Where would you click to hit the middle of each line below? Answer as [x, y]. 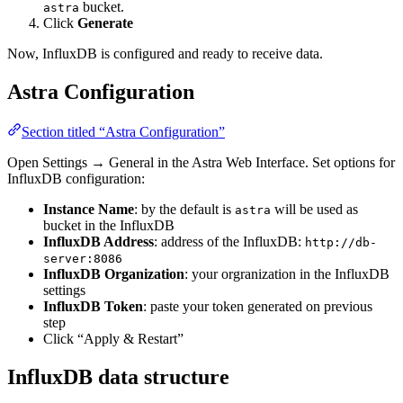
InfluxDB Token [93, 307]
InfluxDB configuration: [76, 179]
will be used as [314, 210]
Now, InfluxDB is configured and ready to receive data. [165, 54]
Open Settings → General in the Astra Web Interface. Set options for [201, 163]
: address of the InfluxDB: [229, 242]
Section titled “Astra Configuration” [123, 132]
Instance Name [89, 210]
